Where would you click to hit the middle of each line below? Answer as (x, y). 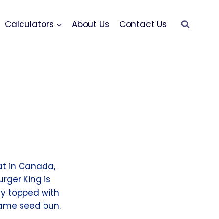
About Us (91, 24)
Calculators (30, 24)
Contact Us (143, 24)
